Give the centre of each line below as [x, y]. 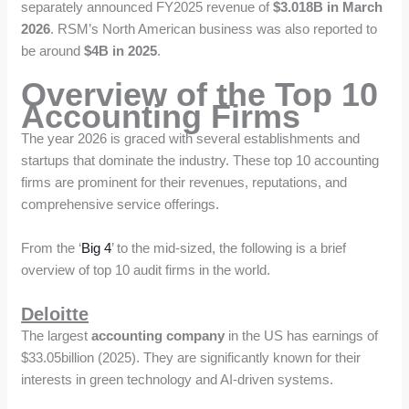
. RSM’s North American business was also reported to [214, 28]
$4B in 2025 [121, 50]
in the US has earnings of [302, 335]
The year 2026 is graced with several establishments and [191, 138]
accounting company [158, 335]
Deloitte [55, 314]
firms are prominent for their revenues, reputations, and [184, 182]
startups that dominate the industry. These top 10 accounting [200, 160]
